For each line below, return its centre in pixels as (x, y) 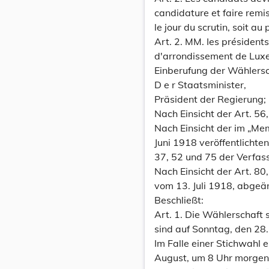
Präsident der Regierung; (210, 99)
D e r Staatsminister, (200, 85)
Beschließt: (179, 200)
